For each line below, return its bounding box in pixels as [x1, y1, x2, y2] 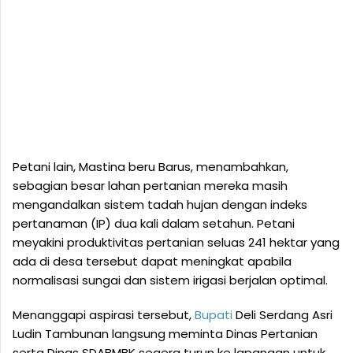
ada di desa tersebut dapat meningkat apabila [13, 253, 292, 270]
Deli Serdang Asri [232, 307, 333, 324]
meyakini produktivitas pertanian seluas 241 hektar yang [13, 234, 340, 251]
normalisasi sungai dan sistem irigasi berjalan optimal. [13, 272, 328, 289]
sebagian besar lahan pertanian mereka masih [13, 177, 288, 195]
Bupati [195, 307, 232, 324]
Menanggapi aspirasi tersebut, [13, 307, 195, 324]
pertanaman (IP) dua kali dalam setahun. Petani [13, 215, 295, 232]
